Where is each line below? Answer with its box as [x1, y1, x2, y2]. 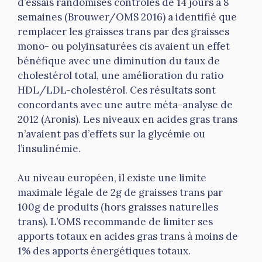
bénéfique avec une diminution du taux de [18, 54, 220, 67]
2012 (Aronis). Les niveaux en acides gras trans [18, 112, 237, 126]
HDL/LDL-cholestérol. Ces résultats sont [18, 83, 216, 96]
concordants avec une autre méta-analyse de [18, 98, 233, 111]
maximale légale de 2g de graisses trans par [18, 186, 223, 199]
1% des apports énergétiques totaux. [18, 244, 191, 258]
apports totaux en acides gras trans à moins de [18, 230, 238, 243]
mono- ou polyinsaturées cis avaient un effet [18, 39, 230, 53]
